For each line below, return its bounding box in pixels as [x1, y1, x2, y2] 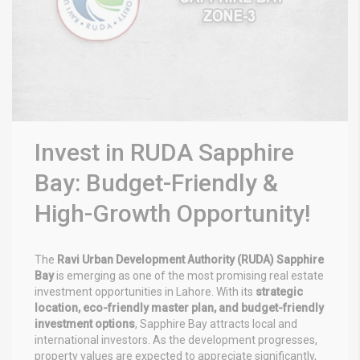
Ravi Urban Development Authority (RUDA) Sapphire [57, 252, 324, 266]
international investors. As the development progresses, [35, 333, 317, 346]
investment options [35, 317, 135, 330]
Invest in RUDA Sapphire [35, 137, 294, 166]
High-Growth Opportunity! [35, 198, 310, 227]
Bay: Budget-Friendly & [35, 168, 278, 197]
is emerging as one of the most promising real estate [54, 268, 324, 282]
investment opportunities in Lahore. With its [35, 284, 256, 298]
